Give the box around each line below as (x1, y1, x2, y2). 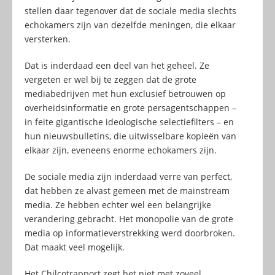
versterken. (25, 33, 71, 45)
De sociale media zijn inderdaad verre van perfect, (25, 170, 232, 182)
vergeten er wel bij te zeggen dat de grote (25, 73, 196, 85)
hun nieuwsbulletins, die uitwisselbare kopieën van (25, 130, 236, 142)
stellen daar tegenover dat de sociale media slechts (25, 4, 236, 17)
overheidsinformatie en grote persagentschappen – (25, 101, 236, 114)
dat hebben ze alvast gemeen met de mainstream (25, 184, 230, 196)
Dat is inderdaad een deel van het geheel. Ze (25, 59, 209, 71)
